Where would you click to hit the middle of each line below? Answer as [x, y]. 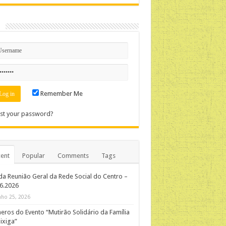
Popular [33, 155]
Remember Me [61, 93]
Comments [73, 155]
